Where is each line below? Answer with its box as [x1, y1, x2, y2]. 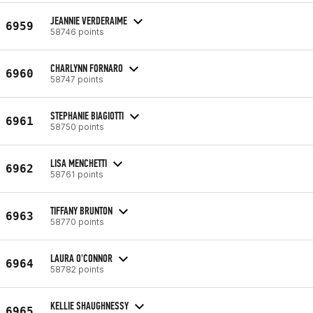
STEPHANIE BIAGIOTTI [50, 108, 124, 122]
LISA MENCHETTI [50, 156, 107, 170]
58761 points [50, 168, 103, 180]
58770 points [50, 216, 104, 227]
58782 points [50, 263, 104, 275]
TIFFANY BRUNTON [50, 203, 112, 217]
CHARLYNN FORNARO [50, 61, 123, 75]
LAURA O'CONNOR [50, 251, 112, 265]
